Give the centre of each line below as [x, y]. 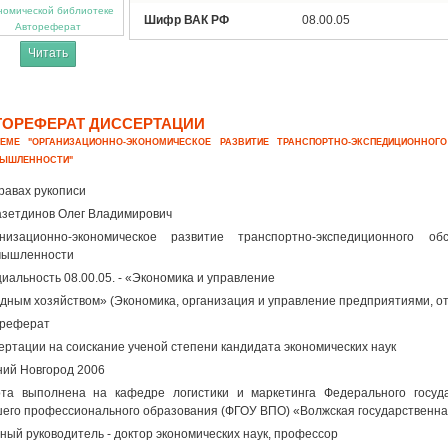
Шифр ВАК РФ [186, 20]
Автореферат [48, 26]
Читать [48, 53]
